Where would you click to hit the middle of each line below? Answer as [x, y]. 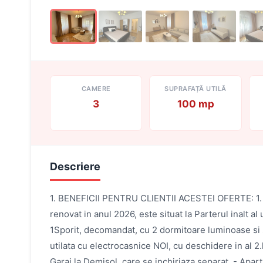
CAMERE [96, 89]
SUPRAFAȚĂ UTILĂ [195, 89]
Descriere [75, 166]
